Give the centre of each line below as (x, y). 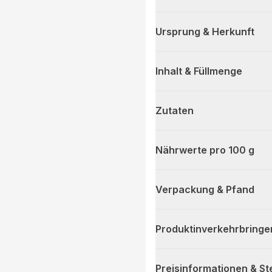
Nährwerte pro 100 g (205, 150)
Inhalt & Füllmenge (199, 71)
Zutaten (175, 111)
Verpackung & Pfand (205, 190)
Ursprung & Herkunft (205, 32)
